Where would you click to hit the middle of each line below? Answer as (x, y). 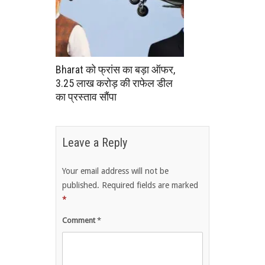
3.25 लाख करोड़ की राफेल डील (114, 83)
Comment (80, 220)
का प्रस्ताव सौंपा (86, 96)
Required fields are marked (150, 185)
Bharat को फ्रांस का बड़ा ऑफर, (115, 69)
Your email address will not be (115, 171)
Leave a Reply (95, 142)
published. (81, 185)
